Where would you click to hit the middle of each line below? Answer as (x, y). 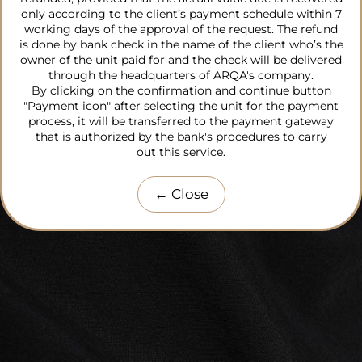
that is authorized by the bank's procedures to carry (181, 137)
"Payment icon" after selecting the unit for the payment (181, 106)
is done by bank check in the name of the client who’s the (181, 44)
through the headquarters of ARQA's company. (181, 75)
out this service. (181, 152)
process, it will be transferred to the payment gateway (181, 121)
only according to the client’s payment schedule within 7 (181, 14)
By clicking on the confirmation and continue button (181, 90)
